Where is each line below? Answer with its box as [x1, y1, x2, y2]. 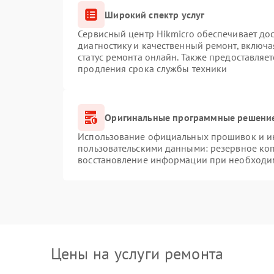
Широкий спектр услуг [105, 8, 205, 21]
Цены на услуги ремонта [50, 243, 224, 264]
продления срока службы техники [78, 62, 228, 75]
